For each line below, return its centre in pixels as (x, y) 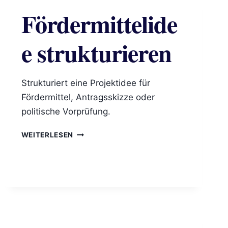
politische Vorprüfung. (66, 112)
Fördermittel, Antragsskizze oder (88, 97)
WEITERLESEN (47, 135)
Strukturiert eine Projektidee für (85, 83)
